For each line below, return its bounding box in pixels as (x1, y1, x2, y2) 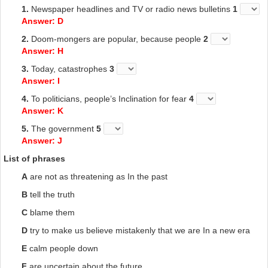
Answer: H (22, 45, 63, 56)
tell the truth (28, 189, 75, 199)
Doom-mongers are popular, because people (29, 33, 203, 44)
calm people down (27, 243, 98, 253)
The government (29, 123, 96, 133)
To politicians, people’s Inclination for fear (29, 93, 189, 103)
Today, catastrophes (29, 63, 109, 74)
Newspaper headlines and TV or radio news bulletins (31, 4, 233, 14)
